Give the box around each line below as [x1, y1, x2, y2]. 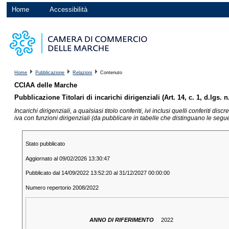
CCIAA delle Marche [14, 81, 78, 89]
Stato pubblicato [25, 141, 65, 147]
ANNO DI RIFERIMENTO [89, 217, 154, 223]
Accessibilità [50, 6, 88, 14]
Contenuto [99, 70, 123, 76]
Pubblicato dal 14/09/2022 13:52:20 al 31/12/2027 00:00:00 [25, 170, 170, 176]
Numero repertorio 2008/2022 [25, 184, 99, 191]
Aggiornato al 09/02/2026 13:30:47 [25, 155, 110, 162]
